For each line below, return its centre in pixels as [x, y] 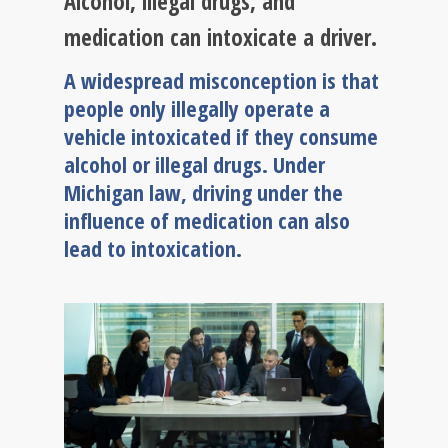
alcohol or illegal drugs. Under [194, 164]
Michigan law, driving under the [203, 192]
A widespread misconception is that [221, 80]
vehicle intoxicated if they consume [221, 136]
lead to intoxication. [153, 248]
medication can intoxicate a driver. [220, 37]
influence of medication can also [207, 220]
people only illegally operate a [197, 108]
